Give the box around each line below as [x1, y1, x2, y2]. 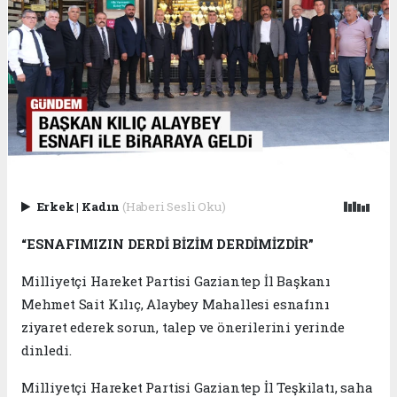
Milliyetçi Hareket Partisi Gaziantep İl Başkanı [21, 272, 331, 291]
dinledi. [21, 341, 72, 360]
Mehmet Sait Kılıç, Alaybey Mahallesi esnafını [21, 295, 330, 314]
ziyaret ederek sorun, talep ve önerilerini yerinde [21, 318, 345, 337]
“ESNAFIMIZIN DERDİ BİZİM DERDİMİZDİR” [21, 235, 314, 253]
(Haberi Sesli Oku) [121, 198, 226, 215]
